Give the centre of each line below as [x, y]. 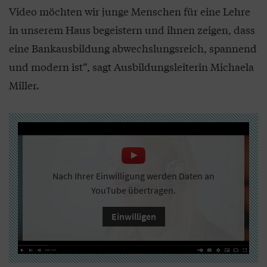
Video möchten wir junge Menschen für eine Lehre [130, 11]
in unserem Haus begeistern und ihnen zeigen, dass [132, 30]
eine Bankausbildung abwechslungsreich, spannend [133, 48]
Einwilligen [133, 217]
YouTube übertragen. [133, 190]
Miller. [24, 85]
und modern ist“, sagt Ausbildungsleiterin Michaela [131, 67]
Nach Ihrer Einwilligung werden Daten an [133, 176]
